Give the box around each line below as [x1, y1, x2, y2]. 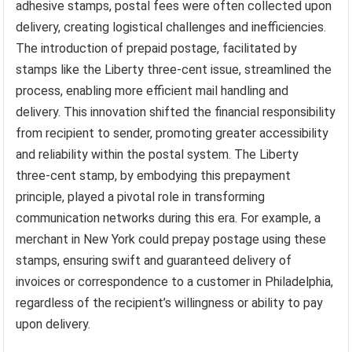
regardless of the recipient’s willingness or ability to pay [16, 295, 324, 310]
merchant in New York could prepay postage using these [16, 231, 327, 247]
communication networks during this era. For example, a [16, 210, 321, 225]
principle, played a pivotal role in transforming [16, 189, 266, 204]
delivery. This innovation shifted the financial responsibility [16, 104, 336, 119]
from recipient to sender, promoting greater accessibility [16, 125, 329, 141]
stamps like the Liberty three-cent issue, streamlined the [16, 61, 332, 77]
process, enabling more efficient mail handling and [16, 82, 289, 98]
